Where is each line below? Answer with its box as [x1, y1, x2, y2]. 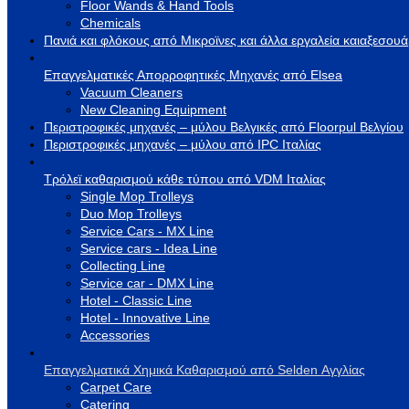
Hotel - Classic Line [80, 292, 192, 308]
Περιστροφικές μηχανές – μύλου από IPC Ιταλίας [44, 136, 321, 152]
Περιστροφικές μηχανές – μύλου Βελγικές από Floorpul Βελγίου [44, 119, 404, 134]
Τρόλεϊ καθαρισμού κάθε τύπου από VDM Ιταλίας [44, 171, 326, 186]
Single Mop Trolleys [80, 188, 194, 204]
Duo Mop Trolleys [80, 205, 182, 221]
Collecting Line [80, 257, 165, 273]
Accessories [80, 327, 150, 342]
